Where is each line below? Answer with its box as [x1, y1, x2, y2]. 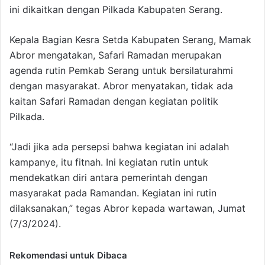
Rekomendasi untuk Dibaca [9, 250, 127, 261]
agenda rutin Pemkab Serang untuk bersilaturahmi [9, 64, 233, 77]
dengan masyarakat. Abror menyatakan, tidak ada [9, 80, 233, 92]
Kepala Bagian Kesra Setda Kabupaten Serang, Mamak [9, 34, 251, 46]
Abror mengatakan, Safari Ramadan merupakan [9, 49, 221, 62]
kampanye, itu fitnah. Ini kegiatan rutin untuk [9, 156, 208, 169]
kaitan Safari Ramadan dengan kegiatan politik [9, 95, 218, 108]
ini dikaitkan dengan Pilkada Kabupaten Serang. [9, 4, 222, 16]
